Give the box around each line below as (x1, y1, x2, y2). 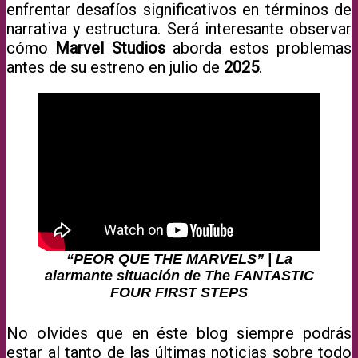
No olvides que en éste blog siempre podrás (6, 323, 352, 343)
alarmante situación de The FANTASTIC (44, 267, 314, 284)
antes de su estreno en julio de (6, 57, 224, 77)
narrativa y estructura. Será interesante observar (6, 18, 352, 38)
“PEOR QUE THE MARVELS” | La (66, 250, 292, 267)
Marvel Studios (55, 38, 173, 58)
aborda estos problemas (173, 38, 352, 58)
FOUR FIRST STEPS (110, 284, 248, 300)
